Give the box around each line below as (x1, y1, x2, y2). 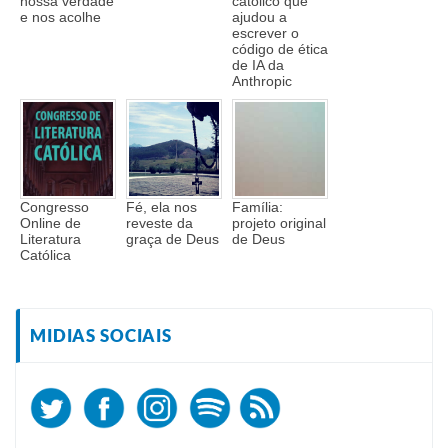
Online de (20, 215, 81, 232)
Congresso (20, 199, 89, 216)
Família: (232, 199, 283, 216)
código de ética (232, 41, 328, 58)
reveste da (126, 215, 193, 232)
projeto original (232, 215, 326, 232)
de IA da (232, 57, 284, 74)
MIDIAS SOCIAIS (30, 326, 172, 346)
